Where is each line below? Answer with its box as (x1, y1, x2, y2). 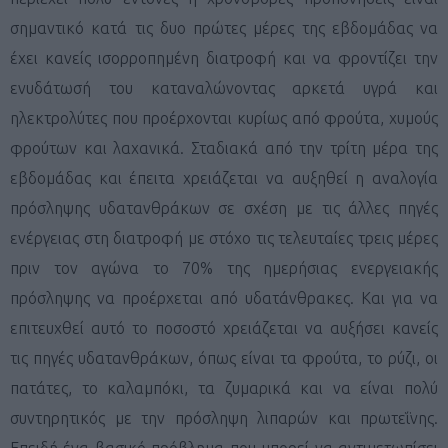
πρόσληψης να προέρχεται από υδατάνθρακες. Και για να (10, 288, 438, 307)
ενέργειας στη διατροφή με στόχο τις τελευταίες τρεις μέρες (10, 228, 438, 247)
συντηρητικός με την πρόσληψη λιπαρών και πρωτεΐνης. (10, 408, 438, 427)
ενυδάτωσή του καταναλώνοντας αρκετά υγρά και (10, 78, 438, 97)
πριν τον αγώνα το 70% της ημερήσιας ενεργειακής (10, 258, 438, 277)
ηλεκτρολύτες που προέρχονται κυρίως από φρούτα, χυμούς (10, 108, 438, 127)
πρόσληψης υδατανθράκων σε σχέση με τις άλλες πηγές (10, 198, 438, 217)
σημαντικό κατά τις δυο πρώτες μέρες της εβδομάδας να (10, 18, 438, 37)
